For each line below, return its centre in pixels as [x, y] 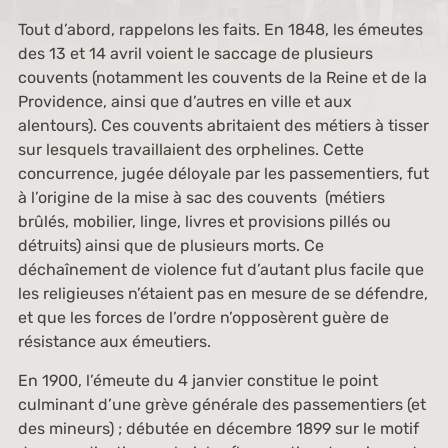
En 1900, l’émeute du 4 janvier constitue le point [197, 380]
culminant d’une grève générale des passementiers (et [221, 404]
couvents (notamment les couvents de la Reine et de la [222, 77]
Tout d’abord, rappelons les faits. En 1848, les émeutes [220, 29]
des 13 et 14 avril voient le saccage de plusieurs [195, 53]
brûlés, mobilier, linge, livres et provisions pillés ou [204, 221]
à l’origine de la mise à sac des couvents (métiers [201, 197]
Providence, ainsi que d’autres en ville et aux [184, 101]
